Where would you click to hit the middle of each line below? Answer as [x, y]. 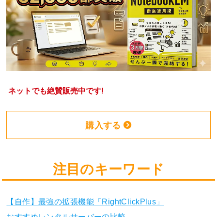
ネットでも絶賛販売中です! [56, 91]
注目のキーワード [108, 169]
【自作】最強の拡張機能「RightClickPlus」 [85, 201]
